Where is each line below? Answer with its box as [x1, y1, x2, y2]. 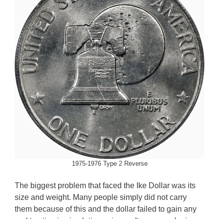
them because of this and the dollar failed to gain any [15, 204, 197, 213]
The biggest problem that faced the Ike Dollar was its [15, 181, 196, 190]
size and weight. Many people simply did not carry [15, 193, 187, 201]
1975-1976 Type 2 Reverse [71, 159, 148, 167]
